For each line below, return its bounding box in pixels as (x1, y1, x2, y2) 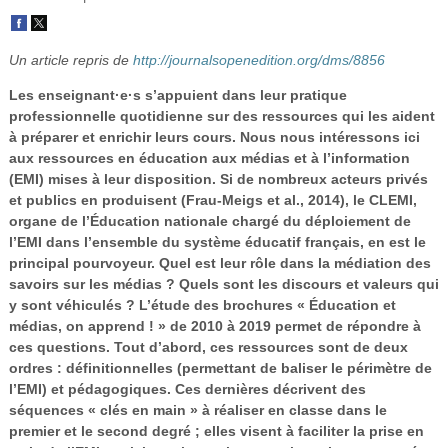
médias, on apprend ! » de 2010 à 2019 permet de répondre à (8, 317, 421, 334)
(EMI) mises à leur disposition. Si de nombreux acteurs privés (8, 170, 428, 187)
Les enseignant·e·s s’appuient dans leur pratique (8, 86, 347, 103)
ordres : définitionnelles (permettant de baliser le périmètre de (8, 359, 432, 376)
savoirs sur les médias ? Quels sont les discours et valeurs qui (8, 275, 439, 292)
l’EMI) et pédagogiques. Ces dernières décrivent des (8, 380, 366, 397)
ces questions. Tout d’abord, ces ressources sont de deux (8, 338, 408, 355)
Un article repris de (8, 51, 133, 68)
